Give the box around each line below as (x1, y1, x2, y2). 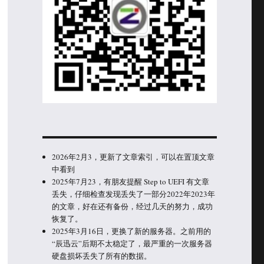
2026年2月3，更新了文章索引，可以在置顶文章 (52, 151, 215, 162)
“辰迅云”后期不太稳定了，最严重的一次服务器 (52, 237, 213, 249)
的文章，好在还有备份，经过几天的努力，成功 (52, 200, 213, 212)
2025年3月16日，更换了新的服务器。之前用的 (52, 225, 212, 236)
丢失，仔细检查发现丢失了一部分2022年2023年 (52, 188, 216, 199)
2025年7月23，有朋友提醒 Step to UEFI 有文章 (52, 176, 210, 187)
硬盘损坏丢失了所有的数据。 (52, 250, 152, 261)
